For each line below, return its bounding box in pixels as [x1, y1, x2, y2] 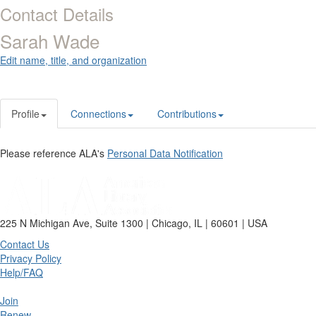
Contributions [157, 107, 217, 121]
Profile [11, 107, 39, 121]
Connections [71, 107, 126, 121]
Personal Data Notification [107, 146, 223, 161]
